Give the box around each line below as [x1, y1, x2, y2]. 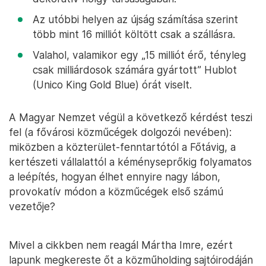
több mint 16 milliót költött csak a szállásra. [33, 28, 235, 41]
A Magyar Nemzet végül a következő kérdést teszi [9, 111, 252, 124]
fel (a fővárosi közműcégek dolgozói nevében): [9, 126, 232, 139]
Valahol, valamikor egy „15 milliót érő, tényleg [33, 49, 246, 62]
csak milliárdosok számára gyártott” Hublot [33, 64, 237, 77]
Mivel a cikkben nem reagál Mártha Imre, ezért [9, 239, 233, 252]
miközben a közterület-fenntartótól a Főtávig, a [9, 141, 236, 154]
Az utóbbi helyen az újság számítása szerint [33, 13, 238, 26]
